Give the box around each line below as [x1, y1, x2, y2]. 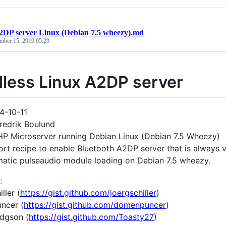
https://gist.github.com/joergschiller [20, 187, 156, 198]
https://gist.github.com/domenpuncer [24, 199, 166, 210]
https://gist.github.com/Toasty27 [29, 211, 154, 222]
